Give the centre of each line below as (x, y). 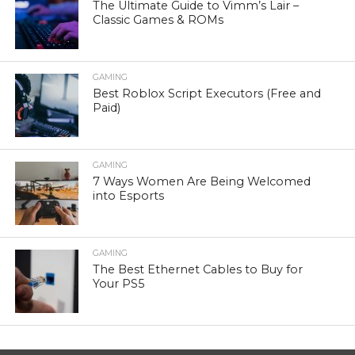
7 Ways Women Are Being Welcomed (202, 181)
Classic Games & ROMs (158, 20)
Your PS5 (119, 284)
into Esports (130, 196)
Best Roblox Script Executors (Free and (207, 94)
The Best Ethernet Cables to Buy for (198, 269)
